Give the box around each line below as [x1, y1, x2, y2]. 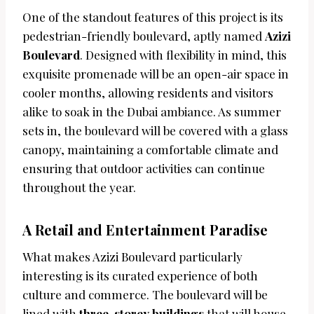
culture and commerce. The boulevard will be [22, 286, 268, 302]
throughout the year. [22, 179, 136, 195]
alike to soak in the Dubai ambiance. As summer [22, 103, 281, 119]
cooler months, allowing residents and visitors [22, 84, 273, 100]
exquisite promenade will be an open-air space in [22, 65, 289, 81]
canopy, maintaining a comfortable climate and [22, 141, 278, 157]
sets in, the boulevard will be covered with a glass [22, 122, 288, 138]
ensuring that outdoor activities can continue [22, 160, 265, 176]
